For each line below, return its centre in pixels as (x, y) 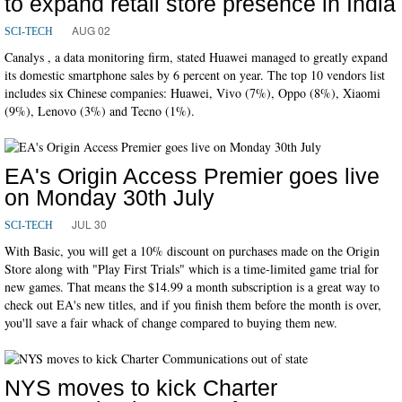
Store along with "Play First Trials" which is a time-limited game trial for (192, 268)
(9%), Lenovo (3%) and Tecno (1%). (100, 110)
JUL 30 (89, 223)
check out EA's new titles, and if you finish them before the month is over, (193, 304)
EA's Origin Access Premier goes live (192, 175)
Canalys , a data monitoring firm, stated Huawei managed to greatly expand (196, 57)
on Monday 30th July (109, 197)
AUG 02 (91, 30)
